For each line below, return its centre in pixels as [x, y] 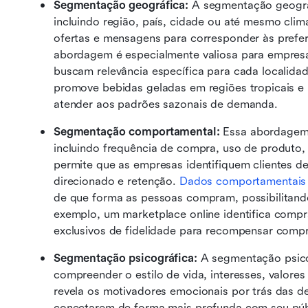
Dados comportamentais [243, 181]
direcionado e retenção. [117, 181]
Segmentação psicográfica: [127, 258]
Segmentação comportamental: [139, 132]
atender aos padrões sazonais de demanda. [166, 104]
